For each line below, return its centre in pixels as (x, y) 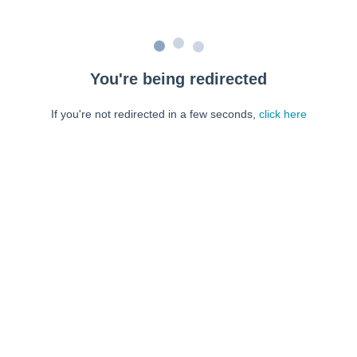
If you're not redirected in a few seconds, (155, 114)
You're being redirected (178, 79)
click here (282, 114)
